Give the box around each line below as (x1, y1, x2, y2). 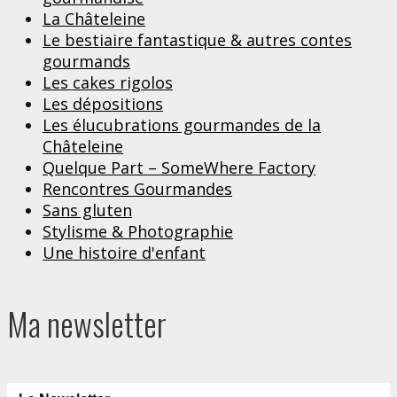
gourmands (43, 50, 130, 72)
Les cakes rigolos (43, 71, 173, 93)
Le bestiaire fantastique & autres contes (43, 28, 352, 51)
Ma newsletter (7, 299, 167, 346)
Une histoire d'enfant (43, 241, 206, 263)
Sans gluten (43, 198, 132, 221)
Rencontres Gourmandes (43, 177, 232, 199)
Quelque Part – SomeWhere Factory (43, 156, 315, 178)
